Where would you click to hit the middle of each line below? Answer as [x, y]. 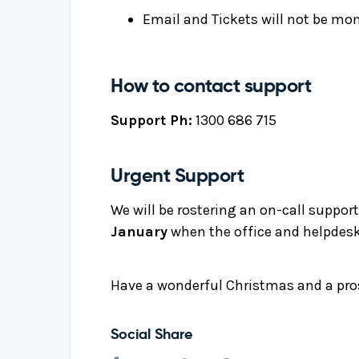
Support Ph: [151, 120]
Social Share [151, 334]
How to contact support [211, 86]
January [139, 232]
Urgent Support [177, 175]
